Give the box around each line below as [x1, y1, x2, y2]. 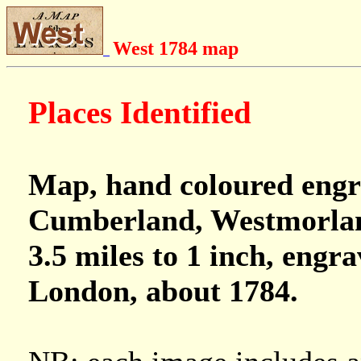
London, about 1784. [28, 274, 298, 308]
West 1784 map [113, 38, 239, 59]
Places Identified [28, 95, 251, 131]
